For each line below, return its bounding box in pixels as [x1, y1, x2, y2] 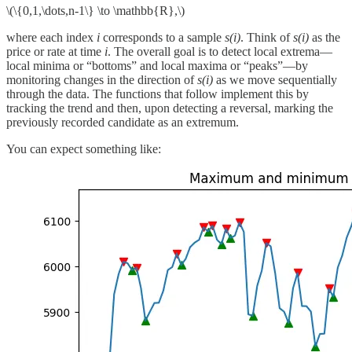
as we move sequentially [213, 72, 337, 86]
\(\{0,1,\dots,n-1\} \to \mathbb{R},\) [6, 3, 185, 17]
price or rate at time [6, 44, 104, 58]
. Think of [240, 30, 293, 44]
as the [309, 30, 340, 44]
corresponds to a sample [100, 30, 225, 44]
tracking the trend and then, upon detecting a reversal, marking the [6, 101, 333, 115]
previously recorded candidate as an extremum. [6, 115, 239, 129]
